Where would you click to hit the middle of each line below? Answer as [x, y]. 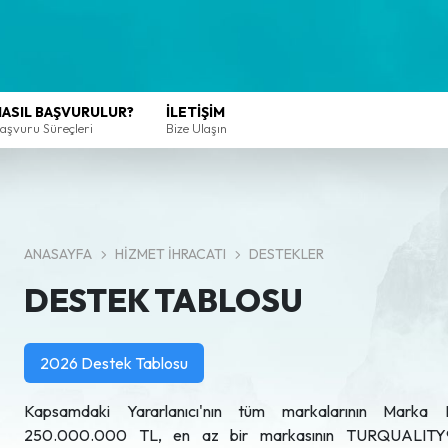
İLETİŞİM [195, 112]
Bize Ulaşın [196, 128]
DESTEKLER [286, 254]
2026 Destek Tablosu [114, 363]
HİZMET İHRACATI [170, 254]
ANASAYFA [58, 254]
